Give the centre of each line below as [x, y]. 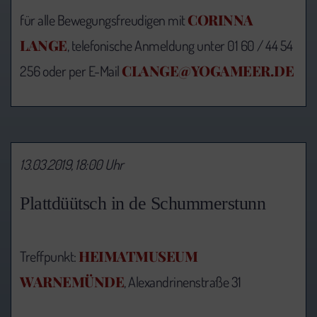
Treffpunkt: [49, 257]
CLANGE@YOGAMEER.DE [208, 70]
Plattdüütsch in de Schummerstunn [143, 204]
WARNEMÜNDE [72, 282]
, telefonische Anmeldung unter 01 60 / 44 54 [180, 45]
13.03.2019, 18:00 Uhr [72, 164]
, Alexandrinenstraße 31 [183, 282]
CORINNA [220, 19]
